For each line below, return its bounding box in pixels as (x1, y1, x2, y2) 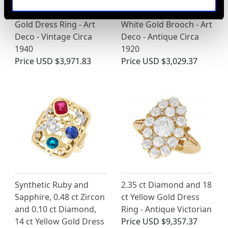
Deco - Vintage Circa (15, 31, 92, 43)
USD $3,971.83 (36, 55, 91, 67)
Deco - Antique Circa (121, 31, 199, 43)
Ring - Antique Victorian (121, 204, 212, 215)
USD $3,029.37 (142, 55, 197, 67)
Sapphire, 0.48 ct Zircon (15, 191, 105, 203)
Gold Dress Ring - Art (15, 19, 95, 31)
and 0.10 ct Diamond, (15, 204, 96, 215)
